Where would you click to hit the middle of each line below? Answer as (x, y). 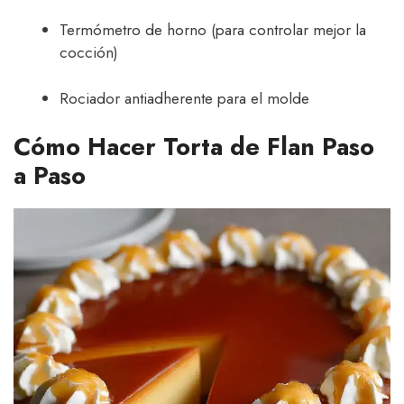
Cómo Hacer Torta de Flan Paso (194, 147)
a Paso (50, 176)
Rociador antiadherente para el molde (184, 98)
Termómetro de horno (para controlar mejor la (213, 30)
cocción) (89, 53)
